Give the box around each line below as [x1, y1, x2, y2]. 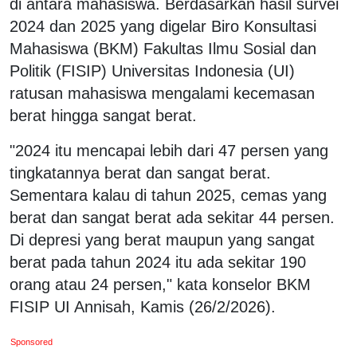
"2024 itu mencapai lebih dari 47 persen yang [10, 141, 328, 159]
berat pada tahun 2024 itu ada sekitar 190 [10, 253, 306, 271]
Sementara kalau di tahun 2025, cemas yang [10, 186, 327, 204]
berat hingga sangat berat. [10, 106, 197, 124]
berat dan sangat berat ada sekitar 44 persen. [10, 208, 335, 226]
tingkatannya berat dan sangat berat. [10, 163, 271, 182]
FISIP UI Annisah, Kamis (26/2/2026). [10, 297, 276, 316]
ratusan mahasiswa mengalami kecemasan [10, 84, 315, 102]
